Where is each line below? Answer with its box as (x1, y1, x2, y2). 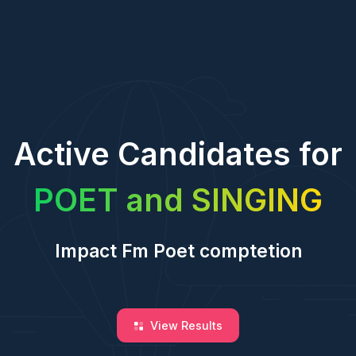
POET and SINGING (33, 181, 323, 219)
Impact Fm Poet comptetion (54, 240, 302, 261)
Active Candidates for (14, 135, 342, 172)
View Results (147, 318, 223, 332)
